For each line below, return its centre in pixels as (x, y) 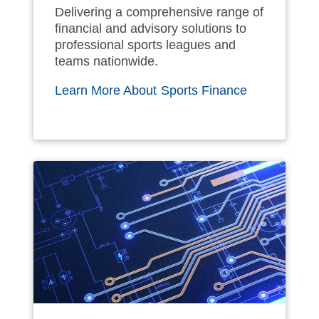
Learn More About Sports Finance (151, 90)
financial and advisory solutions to (151, 28)
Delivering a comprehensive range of (159, 12)
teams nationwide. (106, 61)
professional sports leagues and (145, 45)
